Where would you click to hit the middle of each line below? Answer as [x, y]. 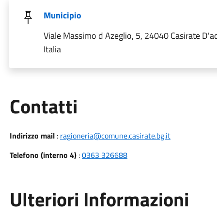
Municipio [62, 15]
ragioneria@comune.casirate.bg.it [115, 136]
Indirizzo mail [32, 136]
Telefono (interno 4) [43, 155]
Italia [52, 49]
